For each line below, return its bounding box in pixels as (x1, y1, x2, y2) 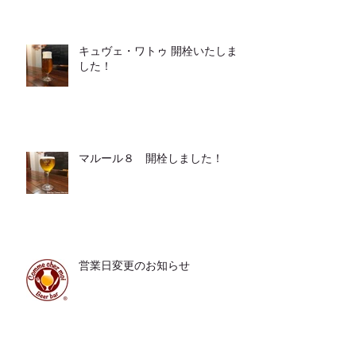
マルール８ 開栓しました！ (79, 152, 223, 164)
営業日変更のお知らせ (79, 259, 190, 272)
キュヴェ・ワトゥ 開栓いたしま (79, 44, 238, 57)
